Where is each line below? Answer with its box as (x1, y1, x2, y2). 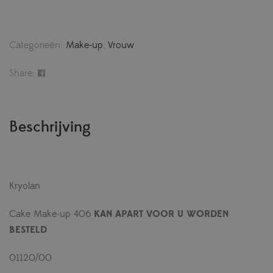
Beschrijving (9, 118, 91, 137)
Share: (9, 67, 35, 80)
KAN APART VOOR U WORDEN (94, 208, 229, 221)
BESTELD (9, 224, 47, 236)
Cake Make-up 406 (9, 208, 94, 221)
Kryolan (9, 180, 40, 193)
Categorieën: (9, 39, 66, 52)
